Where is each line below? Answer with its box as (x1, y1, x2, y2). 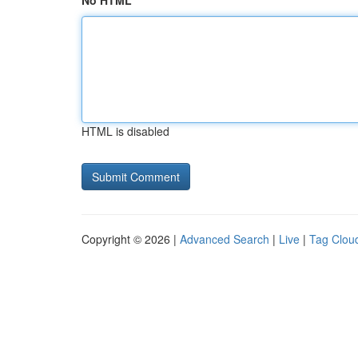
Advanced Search (180, 231, 269, 247)
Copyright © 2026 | (82, 231, 180, 247)
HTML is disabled (82, 123, 169, 139)
